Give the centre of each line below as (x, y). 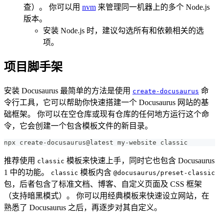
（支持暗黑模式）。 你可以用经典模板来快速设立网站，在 (107, 196)
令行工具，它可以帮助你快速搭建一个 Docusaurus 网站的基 (106, 102)
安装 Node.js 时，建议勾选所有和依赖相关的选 (123, 30)
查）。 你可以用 (53, 7)
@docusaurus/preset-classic (164, 173)
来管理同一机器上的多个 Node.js (153, 7)
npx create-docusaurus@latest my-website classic (96, 142)
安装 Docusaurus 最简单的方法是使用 (68, 90)
